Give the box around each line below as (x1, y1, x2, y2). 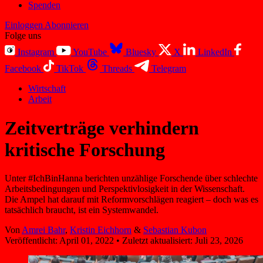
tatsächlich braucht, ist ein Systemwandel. (5, 205, 159, 215)
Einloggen (5, 20, 43, 31)
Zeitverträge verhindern (5, 117, 199, 139)
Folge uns (5, 31, 41, 41)
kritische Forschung (5, 139, 165, 160)
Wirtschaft (28, 83, 66, 94)
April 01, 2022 (59, 235, 114, 246)
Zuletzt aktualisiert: (122, 235, 193, 246)
